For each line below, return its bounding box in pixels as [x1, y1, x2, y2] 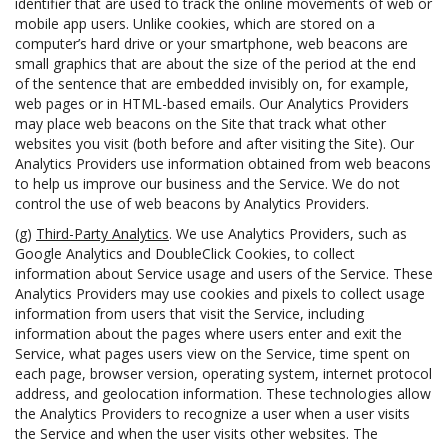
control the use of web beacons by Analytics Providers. [15, 194, 369, 213]
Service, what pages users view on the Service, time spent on [15, 344, 410, 363]
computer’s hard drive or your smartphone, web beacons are [15, 34, 408, 53]
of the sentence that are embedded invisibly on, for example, [15, 74, 409, 93]
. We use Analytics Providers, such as [169, 224, 407, 243]
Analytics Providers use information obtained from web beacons [15, 154, 431, 173]
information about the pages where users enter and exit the [15, 324, 402, 343]
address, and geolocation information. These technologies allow [15, 384, 431, 403]
